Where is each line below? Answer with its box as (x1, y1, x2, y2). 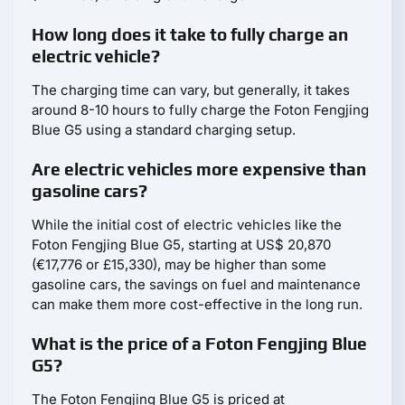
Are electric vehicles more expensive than (32, 158, 366, 179)
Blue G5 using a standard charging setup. (32, 120, 296, 138)
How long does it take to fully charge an (32, 24, 348, 44)
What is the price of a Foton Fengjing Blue (32, 333, 367, 353)
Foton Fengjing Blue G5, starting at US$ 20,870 (32, 235, 331, 253)
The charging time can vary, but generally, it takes (32, 80, 350, 99)
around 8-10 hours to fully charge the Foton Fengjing (32, 100, 369, 118)
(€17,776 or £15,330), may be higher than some (32, 255, 326, 273)
